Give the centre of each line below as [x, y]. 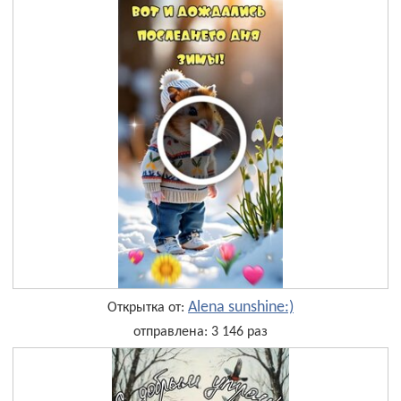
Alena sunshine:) [241, 307]
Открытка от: [148, 307]
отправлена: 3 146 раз [200, 332]
